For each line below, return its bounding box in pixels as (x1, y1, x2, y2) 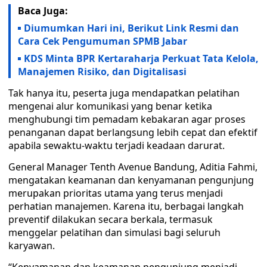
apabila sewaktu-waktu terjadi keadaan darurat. (8, 139, 225, 152)
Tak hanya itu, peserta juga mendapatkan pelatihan (8, 86, 240, 100)
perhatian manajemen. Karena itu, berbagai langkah (8, 200, 244, 213)
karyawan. (8, 239, 55, 252)
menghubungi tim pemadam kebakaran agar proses (8, 113, 246, 126)
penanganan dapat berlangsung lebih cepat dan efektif (8, 126, 257, 139)
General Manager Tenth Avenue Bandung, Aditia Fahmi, (8, 160, 257, 173)
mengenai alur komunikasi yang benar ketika (8, 100, 212, 113)
